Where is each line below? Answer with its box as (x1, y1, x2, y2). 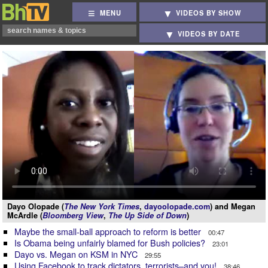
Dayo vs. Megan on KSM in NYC (14, 247, 140, 260)
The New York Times (64, 200, 139, 212)
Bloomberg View (42, 209, 103, 221)
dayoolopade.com (144, 200, 210, 212)
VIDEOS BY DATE (178, 29, 240, 39)
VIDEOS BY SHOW (176, 8, 242, 18)
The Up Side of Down (108, 209, 187, 221)
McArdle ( (7, 209, 42, 221)
